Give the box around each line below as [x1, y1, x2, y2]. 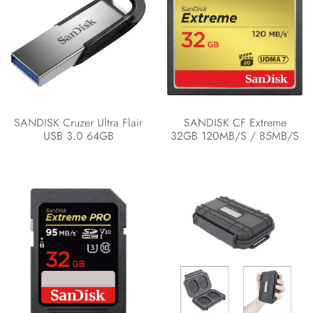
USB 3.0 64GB [43, 127, 114, 144]
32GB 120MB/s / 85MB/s [170, 127, 299, 144]
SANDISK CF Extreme [183, 114, 286, 131]
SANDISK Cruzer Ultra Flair [14, 114, 143, 131]
